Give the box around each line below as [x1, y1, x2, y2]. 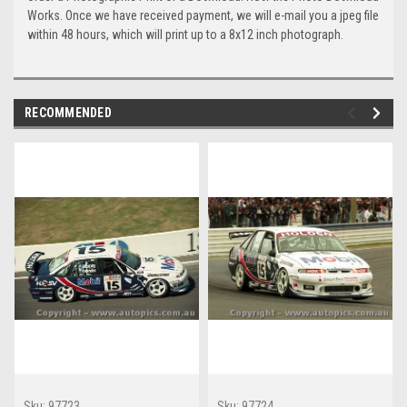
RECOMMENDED [25, 105, 112, 121]
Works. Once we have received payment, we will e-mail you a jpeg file [27, 8, 379, 24]
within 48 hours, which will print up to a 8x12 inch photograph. [27, 27, 343, 43]
